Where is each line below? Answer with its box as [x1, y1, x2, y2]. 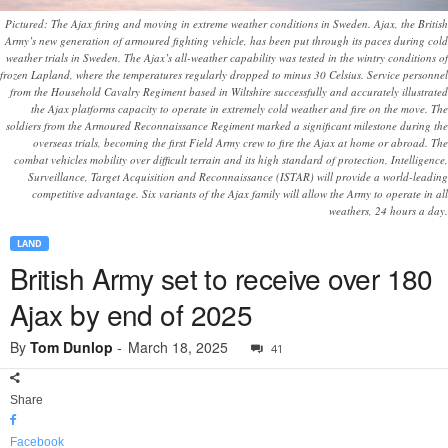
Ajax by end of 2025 [10, 294, 253, 335]
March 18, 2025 [128, 337, 228, 358]
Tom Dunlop [30, 337, 113, 358]
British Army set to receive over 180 [10, 258, 433, 299]
